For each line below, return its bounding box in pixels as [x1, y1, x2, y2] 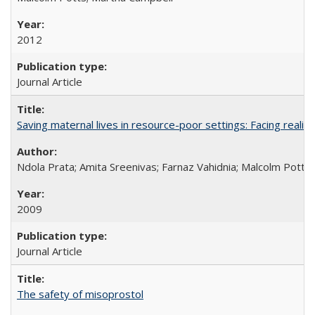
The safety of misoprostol [17, 287, 143, 301]
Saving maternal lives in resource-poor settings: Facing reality [17, 117, 314, 131]
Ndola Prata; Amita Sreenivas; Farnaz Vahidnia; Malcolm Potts [17, 160, 311, 174]
